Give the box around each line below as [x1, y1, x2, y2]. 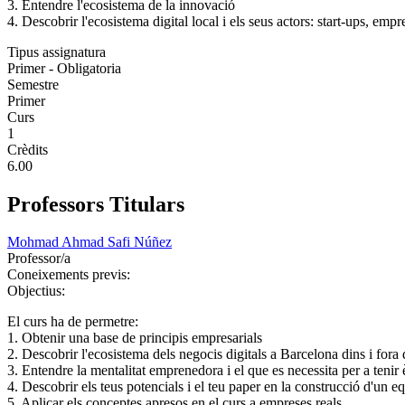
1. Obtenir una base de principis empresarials [7, 330, 262, 346]
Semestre [7, 76, 59, 92]
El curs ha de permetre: [7, 314, 138, 330]
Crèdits [7, 141, 48, 157]
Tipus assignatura [7, 43, 106, 60]
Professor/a [7, 250, 71, 267]
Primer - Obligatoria [7, 60, 121, 76]
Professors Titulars [7, 192, 184, 216]
